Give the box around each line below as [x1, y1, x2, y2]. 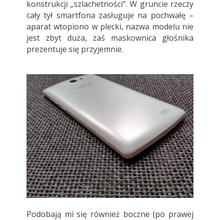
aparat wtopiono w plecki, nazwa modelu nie [26, 21, 194, 32]
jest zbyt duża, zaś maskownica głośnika [26, 32, 194, 43]
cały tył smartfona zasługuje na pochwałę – [26, 9, 194, 21]
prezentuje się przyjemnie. [26, 43, 123, 55]
